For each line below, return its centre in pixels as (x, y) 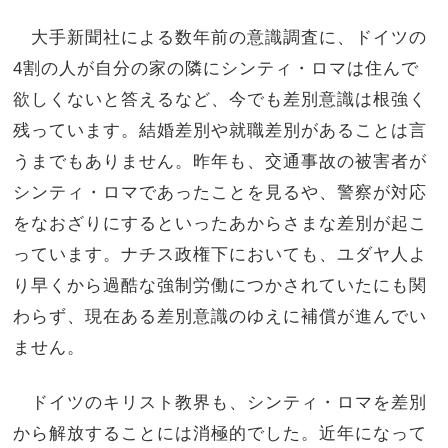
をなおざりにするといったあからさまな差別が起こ (220, 222)
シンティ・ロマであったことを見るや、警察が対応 (220, 191)
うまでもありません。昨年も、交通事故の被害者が (220, 160)
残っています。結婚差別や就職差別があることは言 (220, 129)
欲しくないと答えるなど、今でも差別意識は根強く (220, 98)
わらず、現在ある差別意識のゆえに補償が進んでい (220, 315)
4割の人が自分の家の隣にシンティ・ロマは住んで (216, 67)
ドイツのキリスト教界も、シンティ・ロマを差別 (220, 402)
